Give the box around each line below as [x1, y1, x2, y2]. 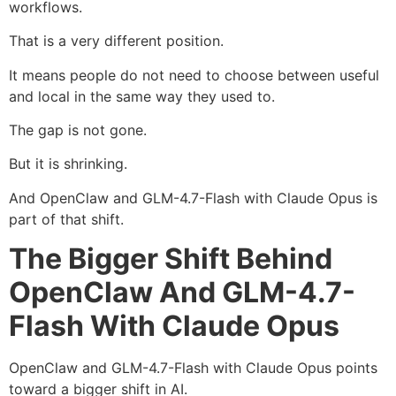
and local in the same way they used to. [9, 87, 275, 105]
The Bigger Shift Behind [9, 241, 332, 277]
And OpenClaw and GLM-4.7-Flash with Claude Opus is [9, 188, 377, 207]
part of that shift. [9, 209, 124, 228]
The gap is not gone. [9, 120, 147, 139]
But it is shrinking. [9, 155, 127, 173]
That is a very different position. [9, 32, 224, 50]
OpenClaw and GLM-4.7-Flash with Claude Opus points [9, 359, 377, 377]
